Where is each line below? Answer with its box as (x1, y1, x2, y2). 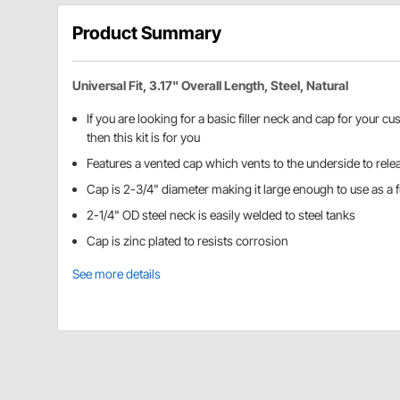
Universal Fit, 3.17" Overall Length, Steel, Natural (72, 77, 348, 93)
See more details (72, 265, 161, 281)
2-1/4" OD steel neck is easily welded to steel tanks (87, 206, 355, 222)
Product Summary (72, 21, 221, 44)
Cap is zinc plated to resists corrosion (87, 232, 288, 248)
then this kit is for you (87, 129, 200, 145)
